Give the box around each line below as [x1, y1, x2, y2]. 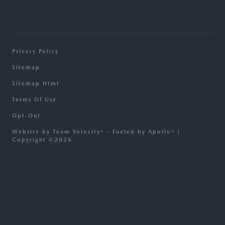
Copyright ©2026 [12, 137, 72, 144]
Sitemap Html [12, 80, 59, 87]
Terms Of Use [12, 96, 57, 103]
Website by [12, 129, 53, 136]
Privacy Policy [12, 48, 59, 55]
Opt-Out [12, 113, 41, 120]
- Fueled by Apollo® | [104, 129, 180, 136]
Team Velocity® [53, 129, 104, 136]
